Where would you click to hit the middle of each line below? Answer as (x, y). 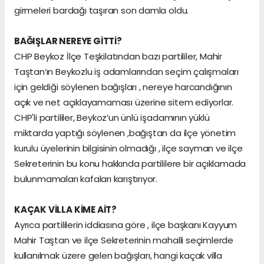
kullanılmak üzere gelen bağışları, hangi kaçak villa (118, 256)
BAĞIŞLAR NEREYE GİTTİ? (68, 41)
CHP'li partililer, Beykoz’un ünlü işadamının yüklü (112, 118)
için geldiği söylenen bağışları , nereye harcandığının (123, 87)
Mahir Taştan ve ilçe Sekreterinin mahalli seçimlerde (124, 240)
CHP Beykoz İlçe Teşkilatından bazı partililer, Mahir (118, 57)
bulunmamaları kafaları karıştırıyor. (87, 179)
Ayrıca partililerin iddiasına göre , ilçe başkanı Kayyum (126, 225)
